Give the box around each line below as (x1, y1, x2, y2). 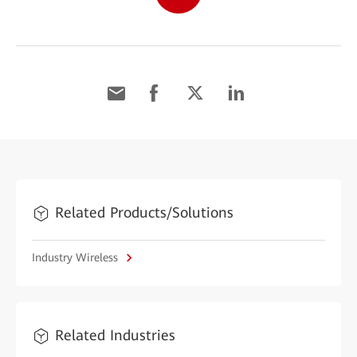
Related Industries (55, 327, 175, 343)
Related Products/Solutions (55, 204, 233, 221)
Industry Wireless (32, 251, 121, 264)
